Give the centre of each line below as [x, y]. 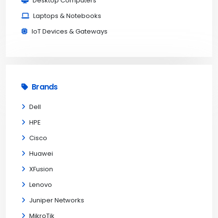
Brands [45, 87]
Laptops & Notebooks [67, 16]
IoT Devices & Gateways [70, 31]
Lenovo [41, 185]
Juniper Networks [57, 200]
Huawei [41, 154]
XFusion [41, 169]
